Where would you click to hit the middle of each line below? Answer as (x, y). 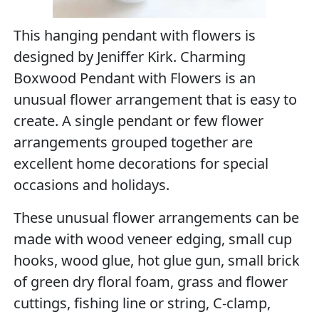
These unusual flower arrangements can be (157, 218)
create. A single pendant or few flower (139, 121)
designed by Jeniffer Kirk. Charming (130, 57)
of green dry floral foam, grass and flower (151, 282)
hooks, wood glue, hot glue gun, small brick (157, 260)
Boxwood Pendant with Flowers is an (135, 78)
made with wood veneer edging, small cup (153, 239)
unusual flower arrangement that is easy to (156, 99)
